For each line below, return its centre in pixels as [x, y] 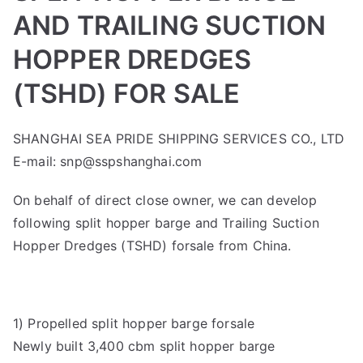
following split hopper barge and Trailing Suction [166, 223]
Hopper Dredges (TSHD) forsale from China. [152, 246]
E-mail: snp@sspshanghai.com [108, 161]
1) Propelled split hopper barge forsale [134, 323]
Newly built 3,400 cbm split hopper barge [144, 346]
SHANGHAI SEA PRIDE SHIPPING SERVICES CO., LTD [179, 139]
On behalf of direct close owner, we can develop [165, 200]
